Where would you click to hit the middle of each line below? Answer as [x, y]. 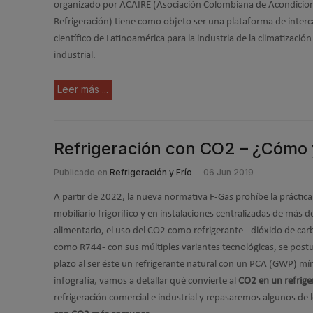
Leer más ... [83, 89]
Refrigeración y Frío [151, 172]
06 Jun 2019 [228, 172]
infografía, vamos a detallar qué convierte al [146, 281]
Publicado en [81, 172]
